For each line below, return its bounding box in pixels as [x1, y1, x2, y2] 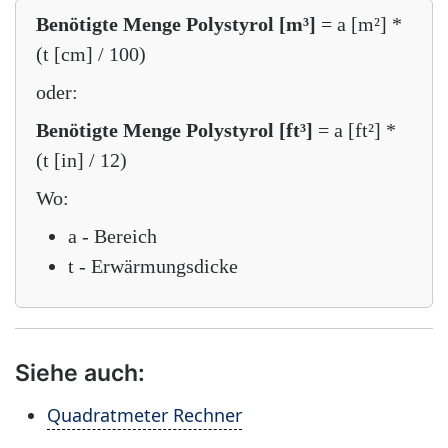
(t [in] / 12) [36, 149, 127, 171]
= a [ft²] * [313, 119, 396, 141]
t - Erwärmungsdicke [68, 255, 238, 277]
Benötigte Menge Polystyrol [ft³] [36, 119, 313, 141]
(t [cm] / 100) [36, 43, 146, 65]
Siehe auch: [15, 359, 145, 386]
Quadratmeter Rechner [47, 403, 242, 427]
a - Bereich [68, 225, 157, 247]
